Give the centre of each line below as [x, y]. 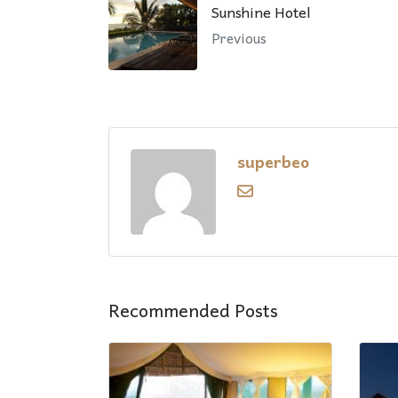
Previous [239, 37]
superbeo [273, 161]
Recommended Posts [193, 310]
